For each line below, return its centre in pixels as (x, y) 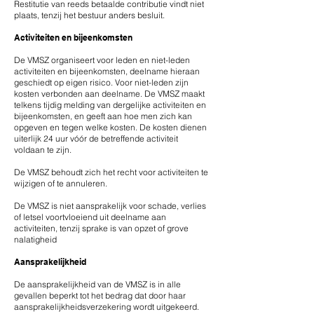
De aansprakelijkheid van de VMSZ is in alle (97, 284)
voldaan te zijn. (43, 150)
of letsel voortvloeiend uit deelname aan (90, 217)
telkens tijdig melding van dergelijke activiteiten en (110, 105)
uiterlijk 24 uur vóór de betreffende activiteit (96, 138)
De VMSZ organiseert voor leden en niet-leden (102, 60)
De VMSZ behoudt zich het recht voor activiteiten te (111, 172)
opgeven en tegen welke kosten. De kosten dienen (110, 127)
